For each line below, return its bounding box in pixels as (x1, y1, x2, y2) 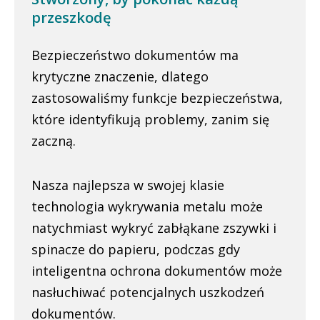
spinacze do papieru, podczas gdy (31, 241, 240, 258)
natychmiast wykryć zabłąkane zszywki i (31, 219, 276, 236)
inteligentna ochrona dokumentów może (31, 262, 282, 279)
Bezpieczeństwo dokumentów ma (31, 46, 239, 64)
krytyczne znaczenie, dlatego (31, 68, 209, 85)
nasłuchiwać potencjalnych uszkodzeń (31, 284, 264, 301)
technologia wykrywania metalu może (31, 198, 263, 215)
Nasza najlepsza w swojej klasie (31, 176, 224, 194)
